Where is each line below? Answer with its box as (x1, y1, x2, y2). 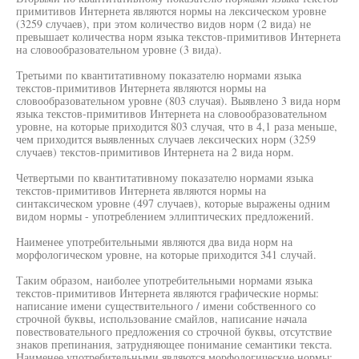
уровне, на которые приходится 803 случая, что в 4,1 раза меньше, (16, 119, 337, 134)
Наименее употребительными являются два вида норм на (16, 234, 292, 249)
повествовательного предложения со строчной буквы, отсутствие (16, 324, 332, 339)
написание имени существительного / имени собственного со (16, 298, 316, 313)
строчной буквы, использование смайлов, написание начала (16, 311, 307, 326)
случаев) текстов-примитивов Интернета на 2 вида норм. (16, 144, 294, 159)
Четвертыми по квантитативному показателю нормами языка (16, 170, 313, 185)
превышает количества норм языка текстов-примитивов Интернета (16, 29, 341, 44)
